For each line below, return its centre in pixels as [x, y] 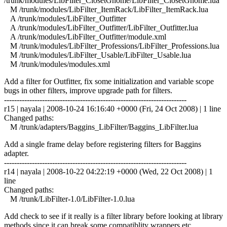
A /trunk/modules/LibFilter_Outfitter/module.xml [85, 36]
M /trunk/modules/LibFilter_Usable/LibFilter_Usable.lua [98, 55]
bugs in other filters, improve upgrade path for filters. [88, 90]
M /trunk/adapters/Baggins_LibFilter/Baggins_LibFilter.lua [101, 127]
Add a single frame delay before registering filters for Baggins [103, 144]
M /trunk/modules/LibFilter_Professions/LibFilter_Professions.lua [112, 46]
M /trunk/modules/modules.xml [57, 64]
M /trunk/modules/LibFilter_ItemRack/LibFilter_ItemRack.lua [106, 9]
